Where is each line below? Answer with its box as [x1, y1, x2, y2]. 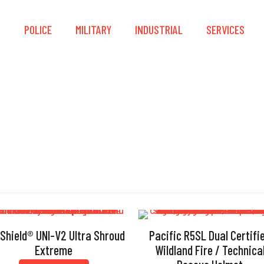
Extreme [35, 242, 73, 258]
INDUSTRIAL [135, 22, 183, 37]
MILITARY [75, 22, 111, 37]
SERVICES [206, 22, 245, 37]
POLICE [24, 22, 52, 37]
